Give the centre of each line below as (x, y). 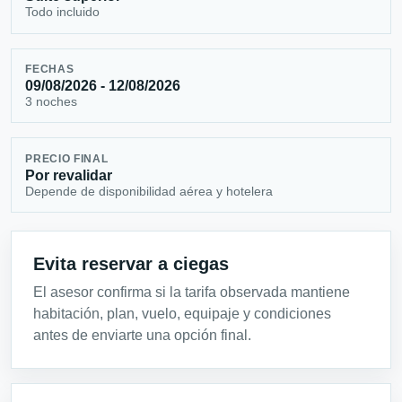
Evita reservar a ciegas (131, 264)
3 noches (52, 101)
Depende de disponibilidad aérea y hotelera (149, 191)
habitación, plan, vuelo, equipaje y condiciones (182, 314)
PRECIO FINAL (67, 158)
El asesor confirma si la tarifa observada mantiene (192, 293)
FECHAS (50, 69)
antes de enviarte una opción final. (142, 336)
